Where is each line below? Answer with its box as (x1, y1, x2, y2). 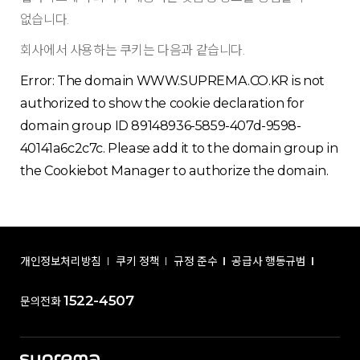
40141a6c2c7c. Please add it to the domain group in (19, 140, 338, 157)
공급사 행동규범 (231, 254, 306, 268)
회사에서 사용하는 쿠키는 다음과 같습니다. (19, 42, 245, 59)
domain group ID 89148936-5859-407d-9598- (19, 117, 301, 134)
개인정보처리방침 (19, 254, 102, 268)
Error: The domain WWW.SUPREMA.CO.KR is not (19, 72, 325, 89)
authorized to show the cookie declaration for (19, 95, 305, 112)
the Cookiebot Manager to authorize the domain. (19, 162, 329, 179)
